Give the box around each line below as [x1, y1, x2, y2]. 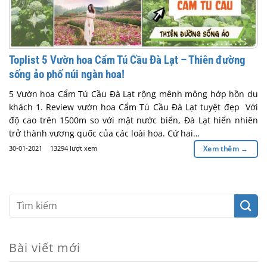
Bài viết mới [9, 240, 80, 256]
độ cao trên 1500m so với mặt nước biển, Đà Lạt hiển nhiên [9, 114, 258, 126]
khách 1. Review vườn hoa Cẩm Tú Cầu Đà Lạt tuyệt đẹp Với [9, 101, 258, 113]
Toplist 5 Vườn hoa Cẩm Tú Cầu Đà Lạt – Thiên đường [9, 53, 246, 67]
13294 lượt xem [50, 143, 97, 153]
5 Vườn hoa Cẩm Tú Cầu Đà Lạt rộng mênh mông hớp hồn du [9, 88, 258, 100]
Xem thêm [203, 143, 241, 154]
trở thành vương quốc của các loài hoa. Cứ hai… [9, 127, 200, 139]
